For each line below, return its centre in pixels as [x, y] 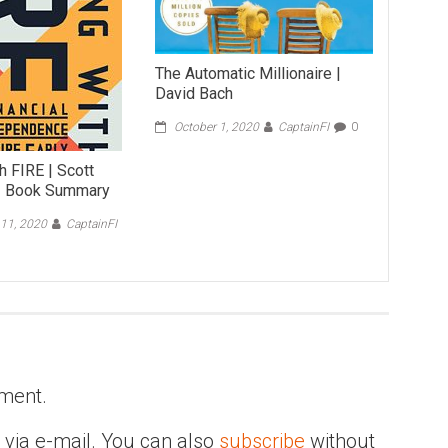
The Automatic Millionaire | [247, 73]
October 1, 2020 [216, 126]
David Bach [193, 93]
